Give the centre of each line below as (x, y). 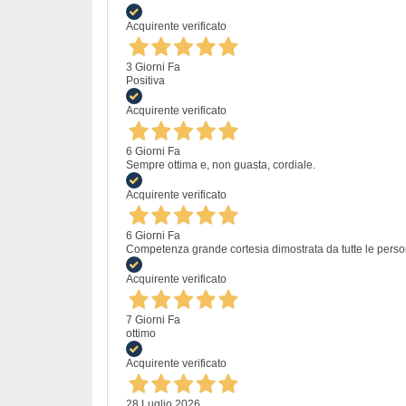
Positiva (145, 80)
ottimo (141, 333)
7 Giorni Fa (153, 319)
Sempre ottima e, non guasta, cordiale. (221, 164)
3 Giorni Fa (153, 67)
